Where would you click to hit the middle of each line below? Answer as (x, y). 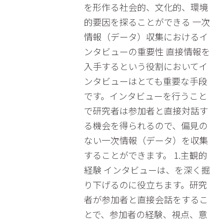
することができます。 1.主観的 (145, 155)
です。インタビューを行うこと (145, 96)
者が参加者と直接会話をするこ (146, 199)
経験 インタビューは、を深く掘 (147, 170)
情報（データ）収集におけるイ (146, 37)
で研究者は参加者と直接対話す (146, 110)
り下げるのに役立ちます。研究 (145, 184)
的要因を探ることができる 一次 (147, 22)
